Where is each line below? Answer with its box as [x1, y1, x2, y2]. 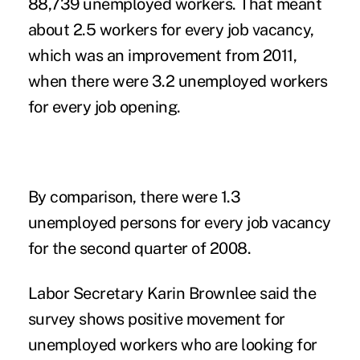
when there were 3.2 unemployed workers [27, 71, 328, 91]
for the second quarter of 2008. [27, 238, 252, 258]
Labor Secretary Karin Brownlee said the [27, 283, 317, 303]
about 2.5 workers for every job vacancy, [27, 19, 314, 39]
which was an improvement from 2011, [27, 45, 297, 65]
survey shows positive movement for [27, 309, 285, 329]
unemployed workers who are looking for [27, 334, 317, 354]
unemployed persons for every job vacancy [27, 212, 331, 232]
